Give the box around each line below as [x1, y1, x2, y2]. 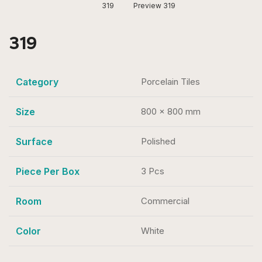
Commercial [141, 195, 189, 207]
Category [16, 76, 58, 88]
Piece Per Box [16, 166, 80, 178]
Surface [16, 136, 53, 148]
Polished [141, 136, 175, 147]
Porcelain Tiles [141, 76, 200, 88]
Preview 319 [133, 1, 175, 11]
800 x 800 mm [141, 106, 201, 118]
